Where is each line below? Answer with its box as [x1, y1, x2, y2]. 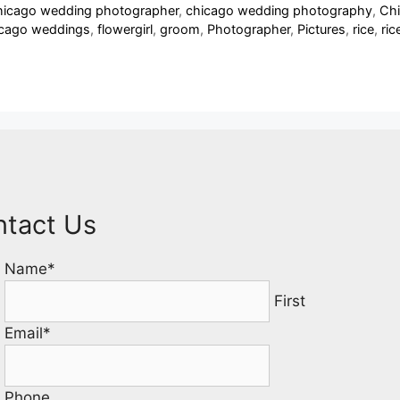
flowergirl [97, 21, 153, 37]
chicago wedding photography [186, 3, 373, 19]
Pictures [297, 21, 346, 37]
